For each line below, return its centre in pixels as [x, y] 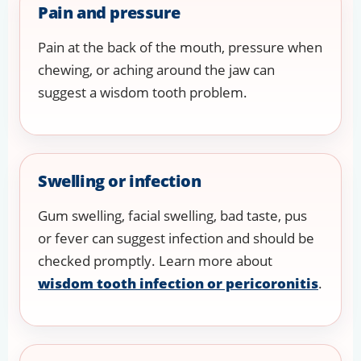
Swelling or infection [120, 181]
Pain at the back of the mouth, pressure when [180, 48]
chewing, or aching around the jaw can [156, 70]
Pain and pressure [109, 13]
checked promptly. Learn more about [155, 261]
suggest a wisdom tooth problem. [143, 93]
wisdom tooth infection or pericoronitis [178, 284]
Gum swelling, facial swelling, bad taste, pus [172, 216]
